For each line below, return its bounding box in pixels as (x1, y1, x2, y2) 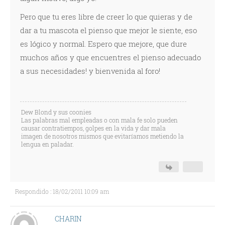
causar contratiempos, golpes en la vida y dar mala (21, 124, 166, 132)
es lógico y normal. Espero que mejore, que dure (20, 39, 187, 49)
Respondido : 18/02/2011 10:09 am (15, 187, 109, 195)
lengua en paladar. (21, 140, 74, 148)
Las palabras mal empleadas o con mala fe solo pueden (21, 116, 178, 124)
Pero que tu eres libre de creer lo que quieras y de (20, 12, 192, 22)
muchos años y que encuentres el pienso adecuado (20, 52, 201, 62)
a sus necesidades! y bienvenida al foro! (20, 66, 160, 76)
